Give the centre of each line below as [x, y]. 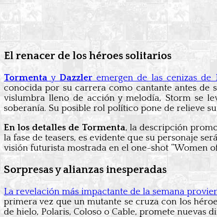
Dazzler [76, 78]
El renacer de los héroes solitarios [88, 56]
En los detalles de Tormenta [65, 128]
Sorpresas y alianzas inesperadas [85, 170]
